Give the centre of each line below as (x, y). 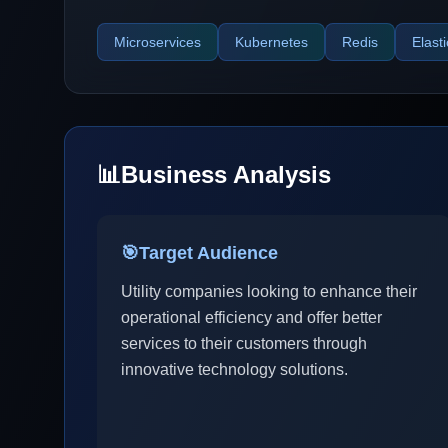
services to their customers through (244, 343)
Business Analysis (226, 174)
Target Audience (208, 253)
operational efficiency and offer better (251, 317)
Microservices (157, 42)
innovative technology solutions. (234, 369)
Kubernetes (271, 42)
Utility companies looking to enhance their (269, 291)
